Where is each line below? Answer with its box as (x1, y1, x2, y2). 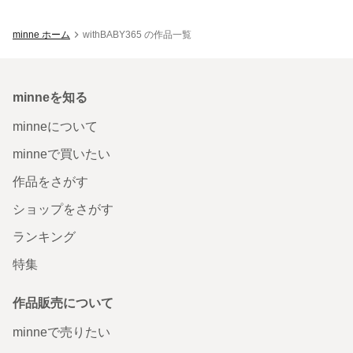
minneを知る (13, 90, 87, 104)
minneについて (13, 119, 98, 133)
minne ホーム (13, 28, 70, 40)
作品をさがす (13, 174, 88, 188)
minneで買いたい (13, 147, 110, 161)
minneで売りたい (13, 325, 110, 339)
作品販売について (13, 295, 113, 310)
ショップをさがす (13, 202, 113, 216)
